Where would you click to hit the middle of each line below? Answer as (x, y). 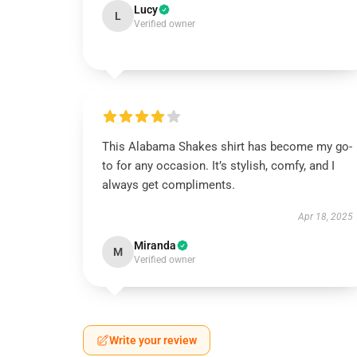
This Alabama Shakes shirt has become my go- (227, 147)
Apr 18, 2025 (325, 217)
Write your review (153, 340)
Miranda (155, 245)
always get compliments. (169, 185)
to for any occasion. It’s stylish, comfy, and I (218, 166)
